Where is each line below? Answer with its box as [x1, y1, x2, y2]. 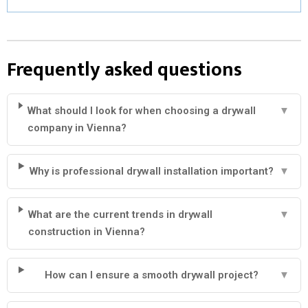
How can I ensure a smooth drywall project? [44, 268, 258, 281]
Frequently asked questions [7, 53, 242, 86]
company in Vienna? [27, 121, 127, 134]
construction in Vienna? [27, 225, 145, 238]
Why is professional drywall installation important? [29, 164, 274, 177]
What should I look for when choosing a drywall [27, 104, 256, 117]
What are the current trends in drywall [27, 208, 212, 221]
